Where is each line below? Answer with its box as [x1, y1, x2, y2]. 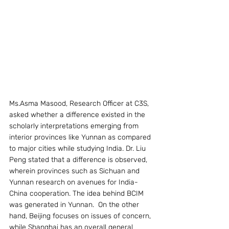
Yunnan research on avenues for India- [9, 178, 138, 187]
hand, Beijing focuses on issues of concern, [9, 212, 153, 220]
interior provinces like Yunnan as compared [9, 133, 153, 142]
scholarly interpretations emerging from [9, 122, 141, 130]
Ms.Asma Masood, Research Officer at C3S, [9, 99, 151, 108]
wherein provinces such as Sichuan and [9, 167, 142, 175]
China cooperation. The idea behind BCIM [9, 189, 146, 198]
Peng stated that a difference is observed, [9, 155, 149, 164]
